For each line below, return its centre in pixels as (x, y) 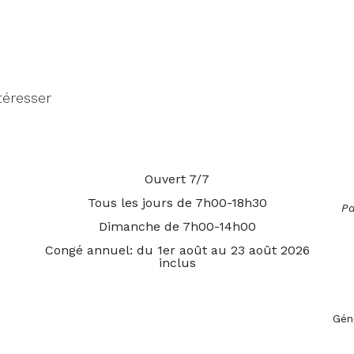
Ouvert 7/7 (177, 179)
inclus (177, 263)
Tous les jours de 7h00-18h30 (177, 203)
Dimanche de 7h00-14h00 (177, 227)
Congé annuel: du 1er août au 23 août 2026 (177, 250)
